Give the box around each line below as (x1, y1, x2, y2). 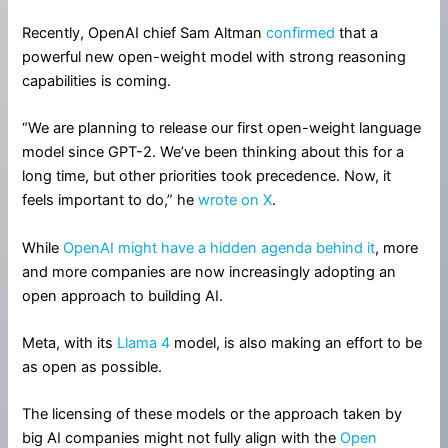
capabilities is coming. (22, 71, 176, 90)
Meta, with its (22, 333, 118, 352)
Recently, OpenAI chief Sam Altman (22, 23, 267, 42)
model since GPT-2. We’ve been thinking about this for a (22, 143, 405, 162)
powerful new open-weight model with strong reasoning (22, 47, 407, 66)
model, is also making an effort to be (170, 333, 423, 352)
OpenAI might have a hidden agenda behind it (63, 238, 376, 257)
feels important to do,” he (22, 191, 199, 210)
